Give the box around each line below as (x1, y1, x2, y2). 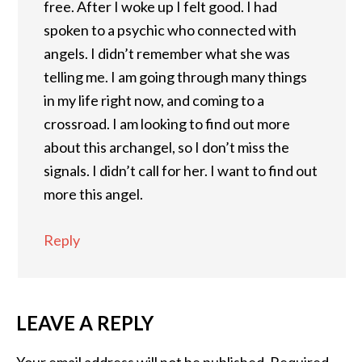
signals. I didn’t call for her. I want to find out (44, 162, 318, 179)
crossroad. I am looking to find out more (44, 115, 290, 133)
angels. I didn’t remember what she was (44, 44, 290, 62)
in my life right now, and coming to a (44, 91, 264, 109)
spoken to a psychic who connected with (44, 21, 297, 39)
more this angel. (44, 185, 143, 203)
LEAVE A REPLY (16, 311, 154, 335)
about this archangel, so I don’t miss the (44, 138, 289, 156)
